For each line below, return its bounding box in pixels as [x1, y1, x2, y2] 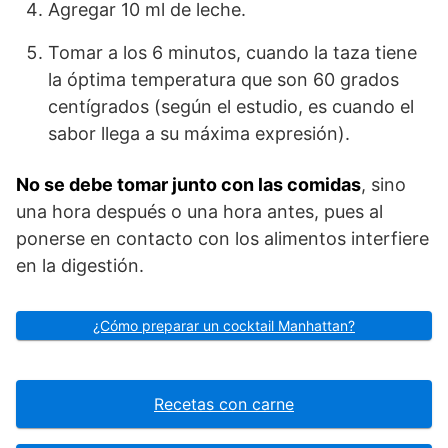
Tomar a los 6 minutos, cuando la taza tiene [48, 42, 417, 64]
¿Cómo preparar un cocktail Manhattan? [93, 317, 355, 335]
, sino [361, 174, 406, 196]
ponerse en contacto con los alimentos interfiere [16, 228, 429, 250]
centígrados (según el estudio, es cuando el [48, 96, 414, 118]
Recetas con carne [154, 394, 294, 415]
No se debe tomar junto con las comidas [16, 174, 361, 196]
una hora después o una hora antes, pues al [16, 201, 383, 223]
